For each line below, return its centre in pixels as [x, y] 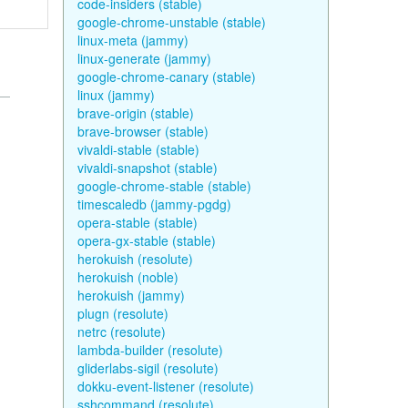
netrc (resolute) [121, 331]
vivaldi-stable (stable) [138, 149]
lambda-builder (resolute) [150, 350]
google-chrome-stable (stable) [164, 186]
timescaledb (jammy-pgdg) [154, 204]
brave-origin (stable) [135, 113]
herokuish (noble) [127, 277]
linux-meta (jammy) [133, 40]
